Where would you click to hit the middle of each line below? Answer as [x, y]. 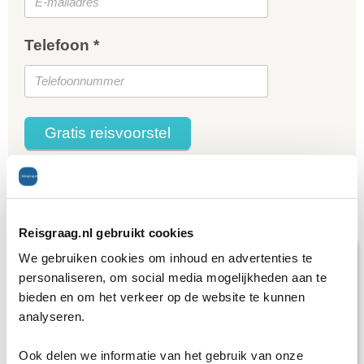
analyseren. [52, 316]
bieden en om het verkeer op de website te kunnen [162, 297]
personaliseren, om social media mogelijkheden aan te [173, 277]
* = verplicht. [59, 173]
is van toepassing [217, 173]
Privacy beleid [132, 173]
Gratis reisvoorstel [114, 133]
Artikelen [43, 212]
